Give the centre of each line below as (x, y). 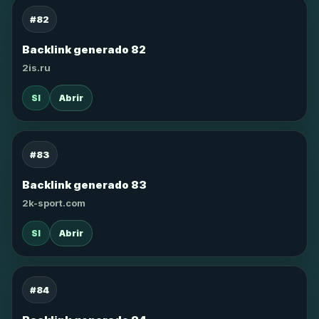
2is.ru (36, 68)
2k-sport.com (54, 203)
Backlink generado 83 (84, 185)
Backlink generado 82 (84, 49)
